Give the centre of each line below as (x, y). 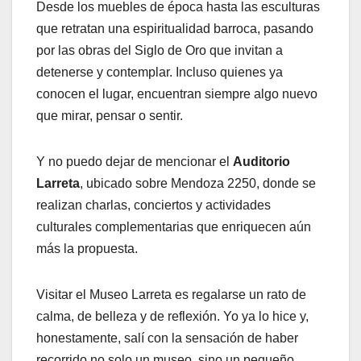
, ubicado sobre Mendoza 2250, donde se (198, 184)
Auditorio (261, 162)
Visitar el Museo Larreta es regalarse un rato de (171, 295)
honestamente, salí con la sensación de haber (167, 338)
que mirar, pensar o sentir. (110, 116)
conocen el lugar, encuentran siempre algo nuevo (177, 94)
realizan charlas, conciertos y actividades (154, 205)
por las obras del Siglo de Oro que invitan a (160, 51)
